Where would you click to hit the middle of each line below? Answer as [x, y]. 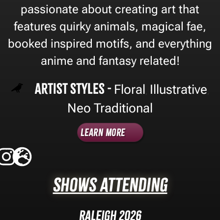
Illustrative [178, 89]
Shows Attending [110, 185]
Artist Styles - [74, 88]
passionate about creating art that [110, 9]
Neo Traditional [110, 108]
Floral [129, 89]
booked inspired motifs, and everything [110, 43]
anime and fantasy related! [110, 61]
